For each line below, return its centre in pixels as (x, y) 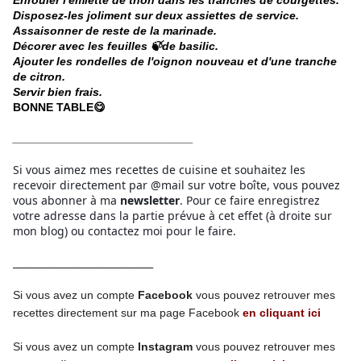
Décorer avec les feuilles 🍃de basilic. (117, 46)
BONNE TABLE (53, 108)
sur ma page (153, 313)
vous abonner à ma (65, 201)
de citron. (41, 77)
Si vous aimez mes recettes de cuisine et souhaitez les (159, 170)
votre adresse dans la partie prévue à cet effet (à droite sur (172, 216)
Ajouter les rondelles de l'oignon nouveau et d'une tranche (175, 62)
